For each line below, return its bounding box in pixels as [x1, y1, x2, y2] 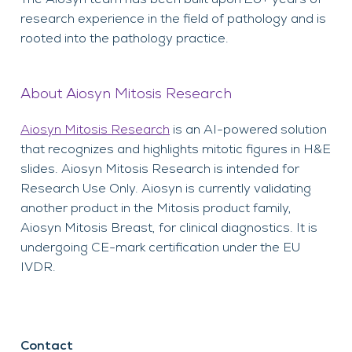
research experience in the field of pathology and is [20, 10, 326, 27]
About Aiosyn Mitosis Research [20, 84, 232, 103]
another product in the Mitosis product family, [20, 200, 291, 216]
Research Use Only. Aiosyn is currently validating [20, 180, 311, 196]
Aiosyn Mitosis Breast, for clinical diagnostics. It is [20, 219, 317, 236]
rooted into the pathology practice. [20, 30, 229, 46]
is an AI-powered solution [170, 121, 327, 137]
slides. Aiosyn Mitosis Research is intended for [20, 160, 299, 177]
